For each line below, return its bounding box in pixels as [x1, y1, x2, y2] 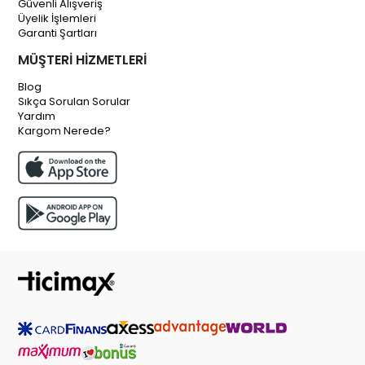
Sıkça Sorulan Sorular [18, 94, 131, 110]
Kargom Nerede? [18, 123, 112, 139]
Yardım [18, 108, 56, 125]
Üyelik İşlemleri [18, 11, 97, 27]
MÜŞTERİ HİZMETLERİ [18, 51, 147, 70]
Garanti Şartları [18, 25, 98, 42]
